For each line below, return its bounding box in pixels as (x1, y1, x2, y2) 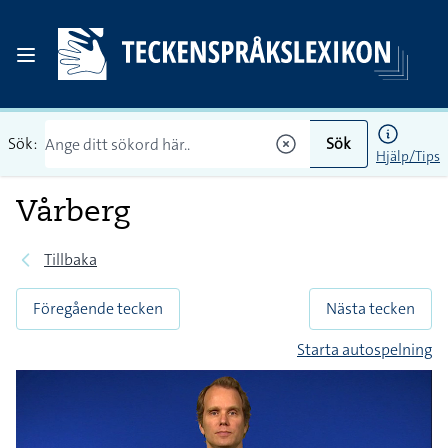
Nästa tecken (326, 298, 415, 319)
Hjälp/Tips (376, 147, 440, 165)
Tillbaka (44, 249, 97, 270)
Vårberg (16, 191, 130, 229)
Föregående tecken (33, 298, 163, 319)
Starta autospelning (297, 339, 432, 360)
